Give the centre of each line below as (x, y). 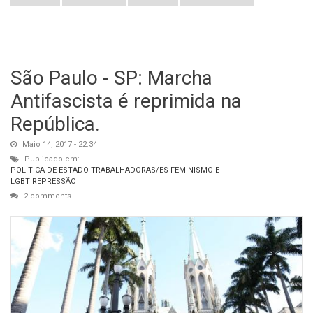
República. (55, 124)
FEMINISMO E (195, 170)
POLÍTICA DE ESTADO (50, 170)
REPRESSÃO (54, 181)
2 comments (46, 196)
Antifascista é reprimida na (126, 101)
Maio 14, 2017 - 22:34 (59, 144)
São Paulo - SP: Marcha (111, 78)
